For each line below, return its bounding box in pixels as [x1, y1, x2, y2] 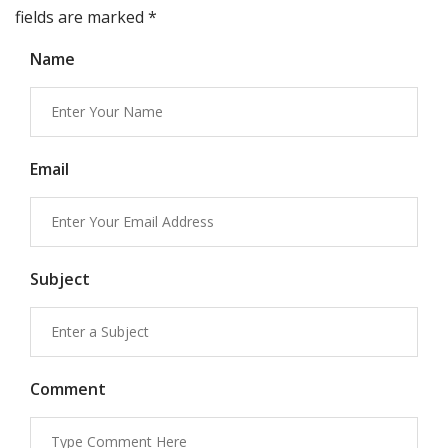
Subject [30, 268, 90, 291]
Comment [30, 378, 106, 401]
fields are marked [15, 6, 148, 29]
